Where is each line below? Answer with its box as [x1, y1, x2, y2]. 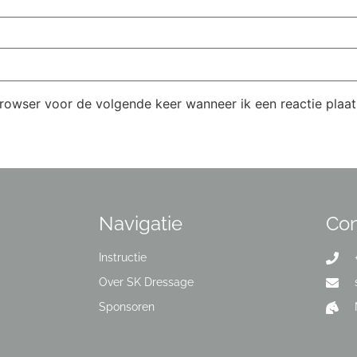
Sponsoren [98, 300, 155, 314]
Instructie [98, 251, 147, 265]
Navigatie [98, 212, 182, 236]
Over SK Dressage [98, 276, 194, 289]
